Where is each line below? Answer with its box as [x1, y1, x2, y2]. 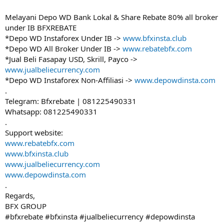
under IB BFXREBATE [5, 22, 76, 32]
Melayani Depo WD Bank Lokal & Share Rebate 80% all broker [5, 12, 218, 22]
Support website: [5, 127, 63, 137]
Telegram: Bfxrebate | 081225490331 [5, 96, 136, 106]
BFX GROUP [5, 201, 46, 211]
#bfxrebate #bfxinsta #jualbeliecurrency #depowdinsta [5, 211, 195, 221]
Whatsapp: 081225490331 [5, 106, 97, 116]
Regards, [5, 190, 35, 200]
